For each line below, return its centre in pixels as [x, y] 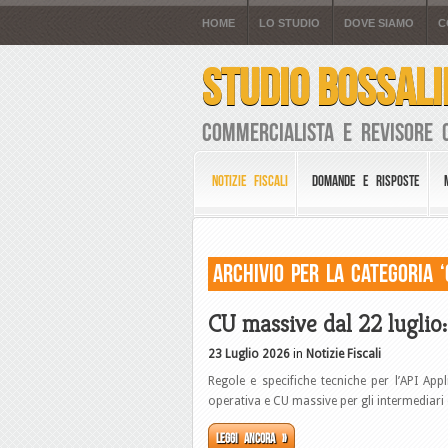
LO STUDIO [289, 23]
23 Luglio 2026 [249, 354]
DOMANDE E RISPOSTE [366, 181]
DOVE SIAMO [379, 23]
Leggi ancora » [251, 438]
